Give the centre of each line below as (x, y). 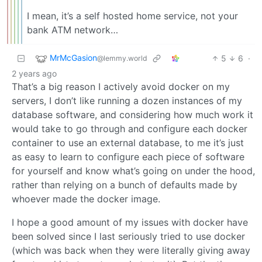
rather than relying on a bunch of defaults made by (125, 185)
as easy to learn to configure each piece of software (128, 156)
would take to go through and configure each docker (130, 128)
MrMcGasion (73, 58)
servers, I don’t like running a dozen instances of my (127, 100)
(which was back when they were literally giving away (131, 250)
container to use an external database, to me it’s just (128, 142)
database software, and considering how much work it (132, 114)
